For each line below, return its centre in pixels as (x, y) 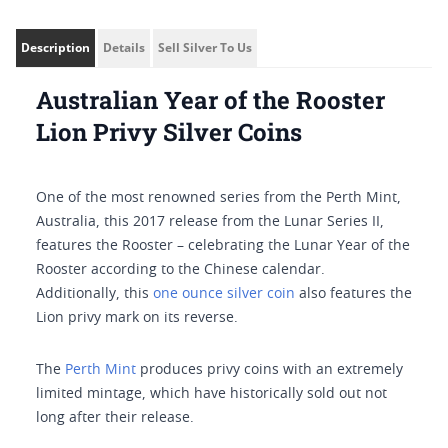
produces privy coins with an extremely (269, 370)
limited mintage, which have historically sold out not (211, 394)
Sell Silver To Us (205, 47)
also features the (353, 294)
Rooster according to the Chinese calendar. (180, 270)
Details (124, 47)
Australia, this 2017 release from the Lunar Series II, (210, 222)
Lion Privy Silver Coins (169, 132)
